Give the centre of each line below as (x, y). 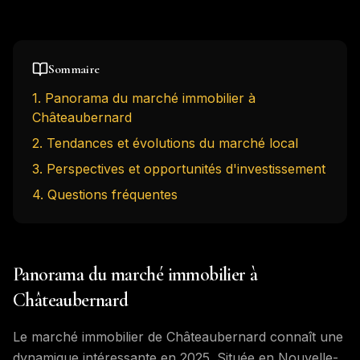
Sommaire (74, 69)
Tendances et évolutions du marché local (172, 143)
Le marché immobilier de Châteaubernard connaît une (178, 337)
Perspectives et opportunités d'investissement (186, 169)
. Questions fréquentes (109, 194)
